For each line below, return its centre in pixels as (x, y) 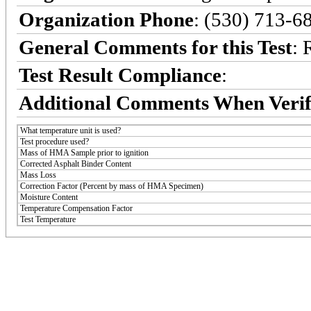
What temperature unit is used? (70, 130)
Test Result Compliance (120, 75)
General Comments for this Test (155, 47)
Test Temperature (48, 219)
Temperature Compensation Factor (76, 208)
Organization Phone (106, 19)
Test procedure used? (54, 141)
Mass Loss (38, 175)
